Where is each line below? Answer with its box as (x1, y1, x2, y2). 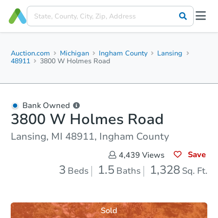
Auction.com (11, 49, 50, 58)
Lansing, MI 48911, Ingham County (11, 130, 169, 143)
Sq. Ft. (182, 165, 207, 177)
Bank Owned (22, 100, 70, 111)
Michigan (60, 49, 90, 58)
